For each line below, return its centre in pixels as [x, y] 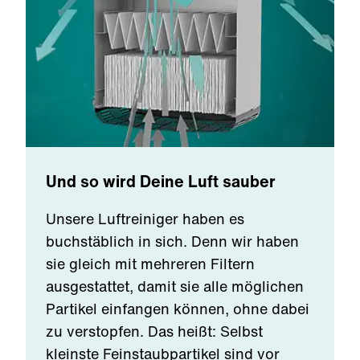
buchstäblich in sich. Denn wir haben [172, 241]
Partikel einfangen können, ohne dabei [178, 309]
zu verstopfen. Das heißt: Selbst [154, 331]
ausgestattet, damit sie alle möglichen [175, 286]
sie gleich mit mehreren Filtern [150, 264]
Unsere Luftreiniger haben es [145, 219]
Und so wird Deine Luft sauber [161, 181]
